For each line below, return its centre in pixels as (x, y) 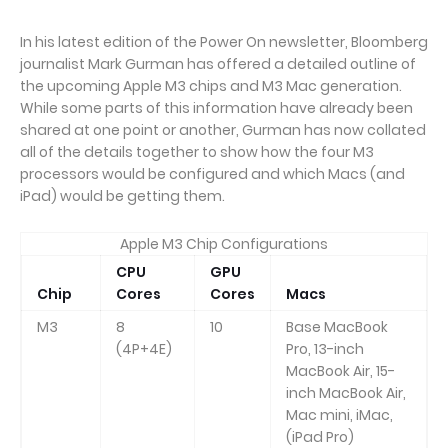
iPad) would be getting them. (122, 196)
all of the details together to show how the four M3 (197, 152)
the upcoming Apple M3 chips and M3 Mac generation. (211, 86)
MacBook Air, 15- (340, 371)
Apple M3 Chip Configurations (224, 244)
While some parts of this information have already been (216, 108)
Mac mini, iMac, (339, 415)
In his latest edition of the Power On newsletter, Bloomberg (224, 42)
